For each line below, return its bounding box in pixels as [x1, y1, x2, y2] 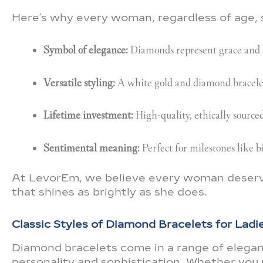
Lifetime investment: [43, 109, 133, 122]
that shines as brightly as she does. [12, 185, 207, 198]
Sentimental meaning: [43, 141, 140, 154]
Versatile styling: [43, 76, 115, 89]
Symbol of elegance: [43, 43, 128, 57]
